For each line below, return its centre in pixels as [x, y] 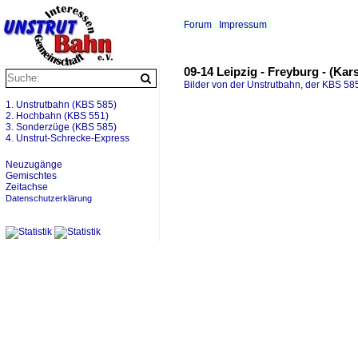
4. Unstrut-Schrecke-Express [68, 138]
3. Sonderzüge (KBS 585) [61, 127]
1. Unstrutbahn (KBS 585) [61, 105]
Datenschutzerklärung [49, 198]
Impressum [243, 25]
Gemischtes [31, 176]
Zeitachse [27, 187]
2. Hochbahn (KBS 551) [57, 116]
